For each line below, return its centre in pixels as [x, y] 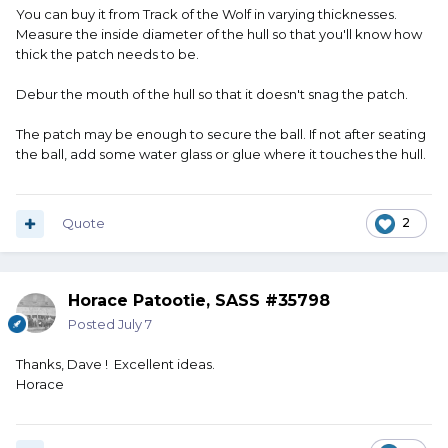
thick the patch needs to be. [107, 54]
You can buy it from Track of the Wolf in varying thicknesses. [206, 14]
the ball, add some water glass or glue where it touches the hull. [221, 154]
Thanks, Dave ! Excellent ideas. [115, 364]
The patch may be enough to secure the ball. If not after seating [221, 134]
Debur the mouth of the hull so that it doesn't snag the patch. [212, 94]
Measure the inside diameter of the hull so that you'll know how [219, 34]
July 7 [135, 324]
